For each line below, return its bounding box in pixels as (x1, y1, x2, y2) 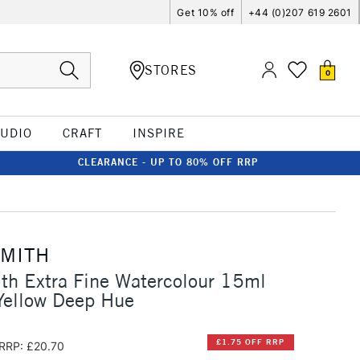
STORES (145, 61, 197, 78)
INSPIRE (132, 125, 185, 141)
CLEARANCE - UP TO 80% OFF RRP (78, 156, 258, 168)
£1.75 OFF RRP (216, 337, 285, 348)
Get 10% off (177, 6, 235, 18)
